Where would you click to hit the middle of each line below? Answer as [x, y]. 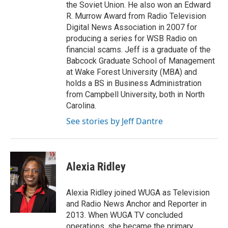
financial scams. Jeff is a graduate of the [138, 50]
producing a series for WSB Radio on [132, 39]
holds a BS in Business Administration [134, 83]
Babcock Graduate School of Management [140, 61]
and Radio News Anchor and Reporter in [136, 204]
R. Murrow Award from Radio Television [136, 16]
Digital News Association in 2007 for [132, 27]
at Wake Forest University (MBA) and [132, 72]
